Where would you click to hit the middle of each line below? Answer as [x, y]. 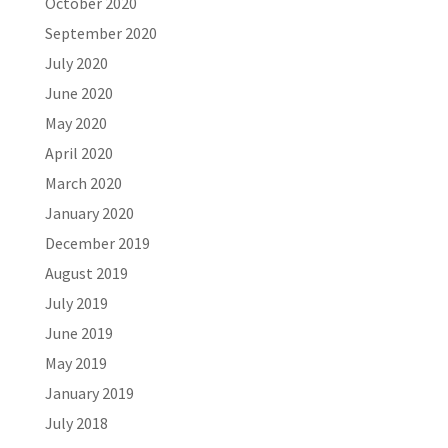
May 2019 [75, 363]
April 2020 [78, 153]
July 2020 [76, 63]
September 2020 [100, 33]
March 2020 [83, 183]
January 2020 [89, 213]
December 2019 [97, 243]
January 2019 [89, 393]
